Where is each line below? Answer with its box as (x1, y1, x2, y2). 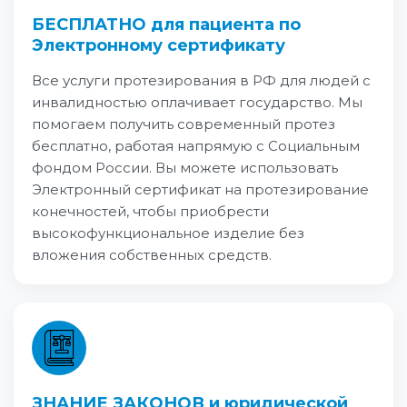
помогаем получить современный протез (32, 115, 335, 133)
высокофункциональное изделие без (32, 224, 304, 242)
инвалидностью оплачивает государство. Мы (32, 94, 362, 111)
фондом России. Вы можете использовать (32, 159, 338, 176)
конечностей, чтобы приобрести (32, 203, 269, 220)
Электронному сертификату (32, 35, 285, 55)
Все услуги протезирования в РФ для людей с (32, 72, 371, 89)
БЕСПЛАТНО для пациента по (32, 15, 301, 35)
